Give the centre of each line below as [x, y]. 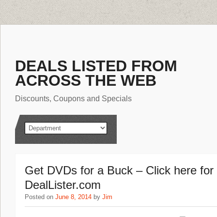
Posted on [40, 197]
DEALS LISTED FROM [96, 66]
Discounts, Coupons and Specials [73, 99]
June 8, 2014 [73, 197]
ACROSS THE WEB [86, 80]
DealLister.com [63, 185]
